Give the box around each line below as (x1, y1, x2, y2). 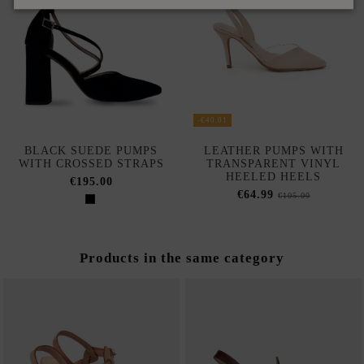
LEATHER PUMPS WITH (203, 145, 344, 158)
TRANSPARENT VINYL (206, 158, 341, 171)
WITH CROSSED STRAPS (18, 158, 164, 171)
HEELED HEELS (226, 171, 322, 184)
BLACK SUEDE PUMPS (24, 145, 158, 158)
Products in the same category (80, 249, 284, 266)
